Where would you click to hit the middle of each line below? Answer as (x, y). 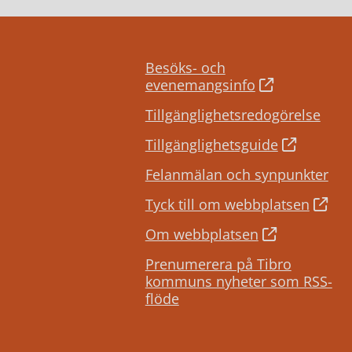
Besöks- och (185, 67)
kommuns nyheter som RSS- (238, 281)
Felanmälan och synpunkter (236, 174)
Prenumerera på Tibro (218, 264)
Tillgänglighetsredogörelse (233, 114)
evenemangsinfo (200, 84)
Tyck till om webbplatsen (227, 204)
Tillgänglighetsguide (211, 144)
